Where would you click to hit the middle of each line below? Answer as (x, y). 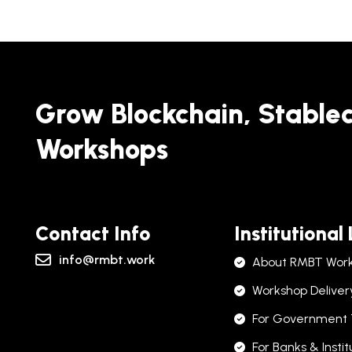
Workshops (101, 149)
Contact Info (93, 233)
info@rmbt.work (106, 259)
